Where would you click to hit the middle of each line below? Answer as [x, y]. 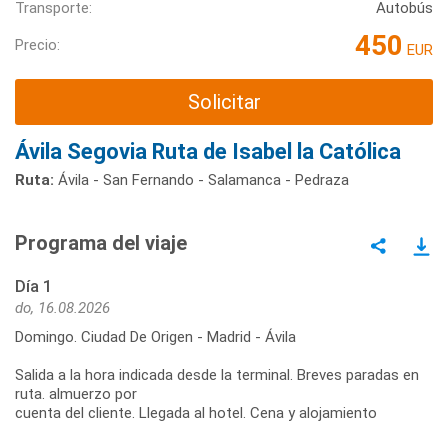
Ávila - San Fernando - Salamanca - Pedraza [201, 180]
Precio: [37, 45]
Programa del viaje [101, 243]
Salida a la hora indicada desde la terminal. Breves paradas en [217, 375]
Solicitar [224, 101]
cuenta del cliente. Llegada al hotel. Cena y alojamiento [196, 413]
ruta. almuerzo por [76, 394]
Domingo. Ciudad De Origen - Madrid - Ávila [155, 337]
